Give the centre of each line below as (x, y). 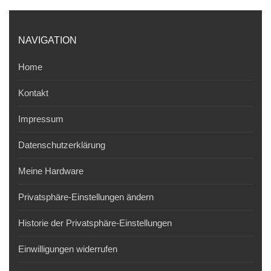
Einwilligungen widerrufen (68, 249)
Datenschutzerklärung (62, 145)
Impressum (41, 119)
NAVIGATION (47, 41)
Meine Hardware (51, 171)
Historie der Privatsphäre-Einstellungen (95, 223)
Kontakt (33, 93)
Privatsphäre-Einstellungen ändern (86, 197)
